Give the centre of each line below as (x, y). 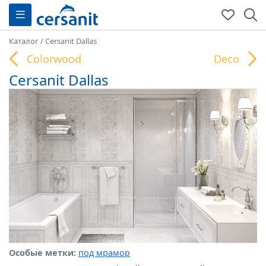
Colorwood (54, 59)
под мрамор (104, 252)
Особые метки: (44, 252)
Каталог (24, 41)
